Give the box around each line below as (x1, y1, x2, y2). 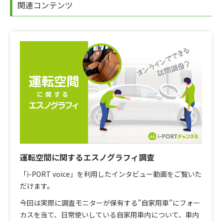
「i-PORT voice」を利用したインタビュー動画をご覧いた (20, 168, 202, 179)
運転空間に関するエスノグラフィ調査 (20, 151, 155, 163)
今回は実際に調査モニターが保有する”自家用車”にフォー (20, 197, 200, 208)
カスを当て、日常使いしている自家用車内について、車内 (20, 209, 199, 220)
